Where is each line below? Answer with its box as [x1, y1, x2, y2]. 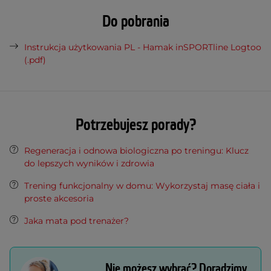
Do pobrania [102, 11, 169, 33]
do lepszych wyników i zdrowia [24, 158, 154, 169]
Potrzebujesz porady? [75, 115, 196, 136]
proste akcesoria [24, 193, 94, 204]
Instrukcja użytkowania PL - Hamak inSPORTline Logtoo [24, 42, 261, 53]
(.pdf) [24, 54, 46, 66]
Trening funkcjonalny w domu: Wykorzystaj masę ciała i [24, 180, 260, 192]
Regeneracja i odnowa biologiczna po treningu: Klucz [24, 145, 249, 157]
